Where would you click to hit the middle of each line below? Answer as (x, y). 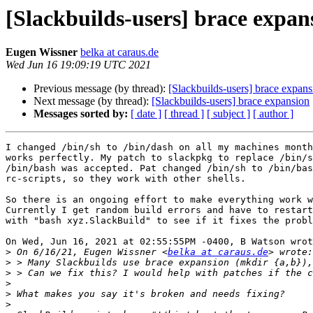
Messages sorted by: (81, 114)
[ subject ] (228, 114)
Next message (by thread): (93, 101)
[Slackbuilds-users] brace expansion (231, 101)
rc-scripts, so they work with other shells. (126, 179)
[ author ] (273, 114)
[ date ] (146, 114)
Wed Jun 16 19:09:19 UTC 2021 (78, 65)
